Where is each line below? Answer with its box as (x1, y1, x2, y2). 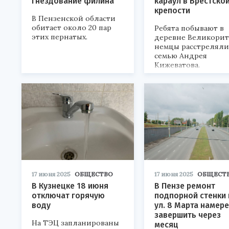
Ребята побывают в (154, 24, 224, 33)
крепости (154, 6, 190, 15)
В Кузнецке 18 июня (32, 181, 108, 191)
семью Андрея (154, 51, 207, 60)
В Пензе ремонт (154, 181, 215, 191)
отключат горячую (32, 191, 105, 200)
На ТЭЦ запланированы (32, 218, 119, 227)
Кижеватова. (154, 60, 200, 70)
